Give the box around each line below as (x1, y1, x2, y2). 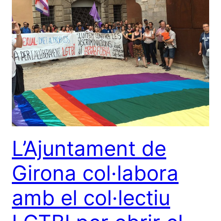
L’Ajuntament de (12, 135, 166, 161)
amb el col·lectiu (12, 184, 170, 210)
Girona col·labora (12, 160, 179, 185)
